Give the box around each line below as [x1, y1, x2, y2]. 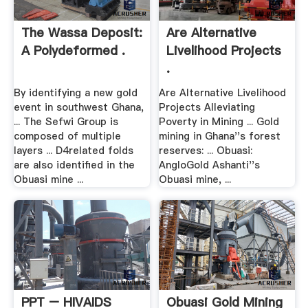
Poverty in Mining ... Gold [159, 114, 280, 129]
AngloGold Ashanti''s [159, 157, 261, 172]
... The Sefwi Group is [13, 114, 118, 129]
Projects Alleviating [159, 100, 256, 114]
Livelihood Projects [166, 42, 282, 60]
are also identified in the [13, 157, 135, 172]
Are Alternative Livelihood [159, 85, 287, 100]
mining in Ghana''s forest [159, 129, 281, 143]
